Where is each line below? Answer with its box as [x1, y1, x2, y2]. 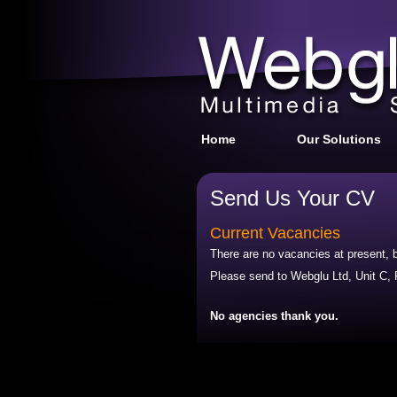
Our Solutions [297, 132, 381, 146]
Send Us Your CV [210, 186, 375, 210]
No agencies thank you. [210, 309, 339, 323]
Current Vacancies [210, 224, 340, 242]
